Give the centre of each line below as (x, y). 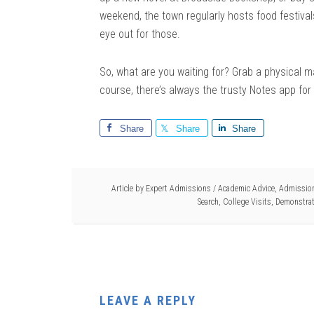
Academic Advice (246, 188)
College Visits (247, 202)
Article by (129, 188)
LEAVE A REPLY (148, 300)
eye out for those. (140, 34)
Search (208, 202)
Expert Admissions (178, 188)
